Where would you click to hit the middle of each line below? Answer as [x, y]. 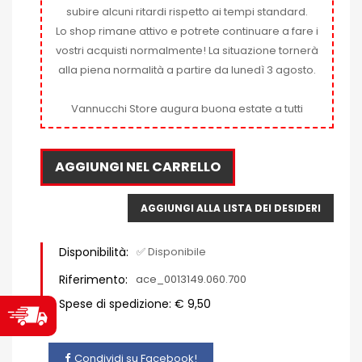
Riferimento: [93, 279]
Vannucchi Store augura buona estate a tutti [187, 108]
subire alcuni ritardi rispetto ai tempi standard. [187, 11]
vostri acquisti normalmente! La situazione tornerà [187, 50]
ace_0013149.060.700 [191, 279]
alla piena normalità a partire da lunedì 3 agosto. [187, 69]
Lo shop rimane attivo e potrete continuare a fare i [187, 31]
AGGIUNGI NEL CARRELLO [138, 166]
